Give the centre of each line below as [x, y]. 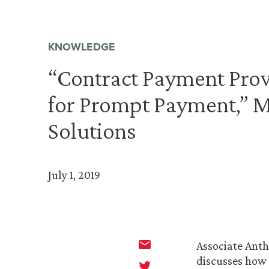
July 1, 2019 [74, 175]
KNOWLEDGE [82, 47]
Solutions [92, 131]
